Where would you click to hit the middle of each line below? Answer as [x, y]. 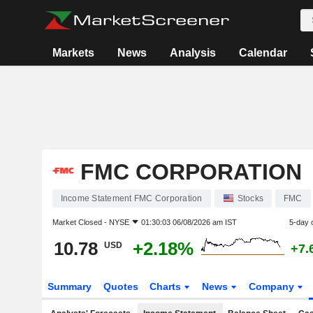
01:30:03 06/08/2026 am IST [189, 222]
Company [273, 286]
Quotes [121, 286]
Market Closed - [80, 222]
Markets [74, 53]
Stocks [250, 198]
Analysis [193, 53]
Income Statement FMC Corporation [131, 198]
